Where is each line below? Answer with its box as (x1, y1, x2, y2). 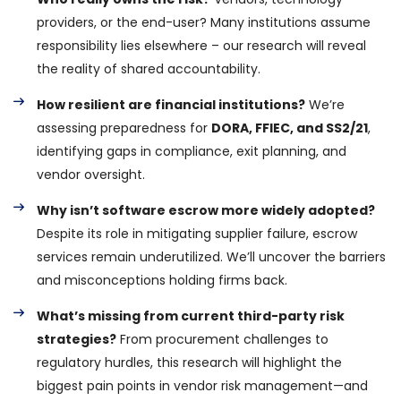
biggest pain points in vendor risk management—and (37, 377, 368, 395)
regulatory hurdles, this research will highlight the (37, 354, 342, 371)
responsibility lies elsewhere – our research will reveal (37, 37, 366, 55)
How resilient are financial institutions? (37, 96, 305, 114)
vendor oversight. (37, 166, 145, 183)
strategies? (37, 330, 116, 348)
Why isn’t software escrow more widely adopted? (37, 201, 375, 219)
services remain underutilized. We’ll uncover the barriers (37, 248, 386, 266)
